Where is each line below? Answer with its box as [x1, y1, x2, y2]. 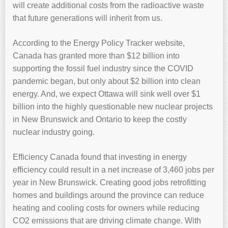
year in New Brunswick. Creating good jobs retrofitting [13, 178, 206, 187]
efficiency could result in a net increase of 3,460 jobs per [13, 165, 214, 175]
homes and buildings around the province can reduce [13, 191, 204, 200]
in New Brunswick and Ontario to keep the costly [13, 115, 187, 124]
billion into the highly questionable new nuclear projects [13, 102, 213, 111]
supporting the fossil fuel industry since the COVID [13, 64, 193, 73]
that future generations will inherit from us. [13, 14, 162, 23]
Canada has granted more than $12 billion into [13, 51, 180, 61]
